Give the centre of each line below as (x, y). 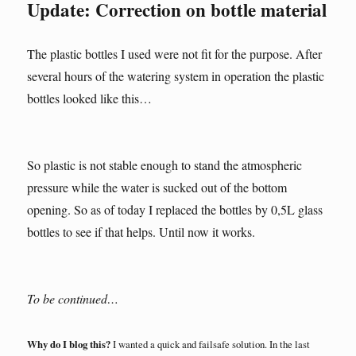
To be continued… (73, 299)
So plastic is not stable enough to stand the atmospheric (165, 165)
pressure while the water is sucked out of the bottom (157, 188)
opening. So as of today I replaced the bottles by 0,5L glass (175, 210)
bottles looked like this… (90, 99)
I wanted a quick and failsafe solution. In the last (211, 344)
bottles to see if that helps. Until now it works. (141, 232)
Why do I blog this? (69, 344)
